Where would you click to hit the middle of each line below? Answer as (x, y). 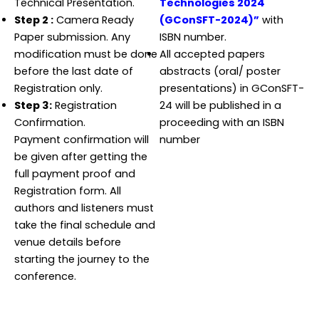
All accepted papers (212, 54)
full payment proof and (75, 173)
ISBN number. (193, 37)
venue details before (68, 242)
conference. (45, 276)
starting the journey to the (82, 259)
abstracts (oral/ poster (220, 71)
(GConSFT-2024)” (209, 20)
